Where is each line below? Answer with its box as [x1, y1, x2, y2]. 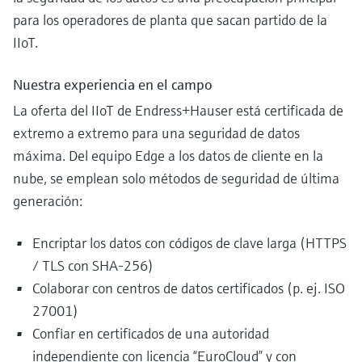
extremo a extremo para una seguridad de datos [13, 124, 300, 143]
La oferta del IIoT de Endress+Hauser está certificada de [13, 101, 343, 120]
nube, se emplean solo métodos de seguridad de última [13, 169, 339, 188]
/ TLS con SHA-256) [32, 256, 154, 276]
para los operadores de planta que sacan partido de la [13, 11, 327, 30]
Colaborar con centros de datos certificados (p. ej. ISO [32, 279, 345, 298]
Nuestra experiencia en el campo [13, 75, 213, 95]
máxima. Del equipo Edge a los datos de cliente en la [13, 146, 323, 166]
